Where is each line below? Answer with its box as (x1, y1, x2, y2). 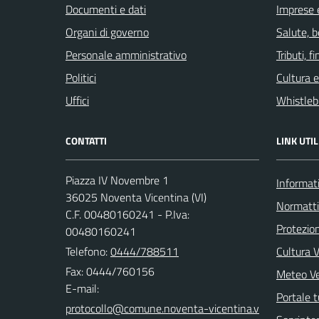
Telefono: (66, 242, 110, 260)
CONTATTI (66, 132, 107, 148)
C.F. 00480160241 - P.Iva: (66, 205, 189, 223)
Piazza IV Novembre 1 (66, 171, 169, 189)
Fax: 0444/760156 (66, 262, 155, 280)
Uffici (66, 91, 89, 109)
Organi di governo (66, 23, 149, 41)
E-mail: (66, 279, 99, 297)
